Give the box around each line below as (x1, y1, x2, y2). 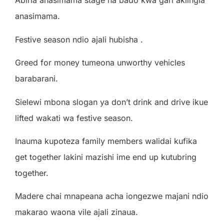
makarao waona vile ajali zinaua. (15, 207, 138, 217)
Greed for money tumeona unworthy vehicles (15, 57, 185, 68)
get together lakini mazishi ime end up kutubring (15, 151, 196, 162)
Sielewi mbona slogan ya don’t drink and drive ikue (15, 96, 208, 107)
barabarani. (15, 73, 58, 84)
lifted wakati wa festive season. (15, 112, 133, 123)
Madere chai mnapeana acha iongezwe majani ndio (15, 191, 208, 201)
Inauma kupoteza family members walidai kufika (15, 135, 197, 146)
